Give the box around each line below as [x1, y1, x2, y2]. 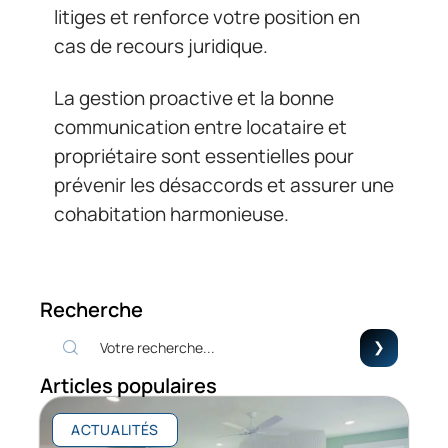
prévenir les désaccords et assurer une [54, 171, 394, 198]
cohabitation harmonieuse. [54, 200, 289, 227]
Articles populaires [40, 371, 217, 399]
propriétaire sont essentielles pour [54, 142, 354, 169]
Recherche [40, 295, 143, 323]
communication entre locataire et [54, 113, 347, 140]
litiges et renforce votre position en [54, 4, 360, 31]
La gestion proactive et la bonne [54, 84, 334, 111]
